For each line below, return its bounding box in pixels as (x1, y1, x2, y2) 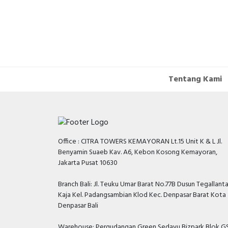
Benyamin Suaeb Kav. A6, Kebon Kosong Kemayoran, (58, 147, 217, 159)
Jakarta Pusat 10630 (58, 157, 118, 169)
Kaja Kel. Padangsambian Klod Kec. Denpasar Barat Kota (58, 189, 226, 202)
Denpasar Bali (58, 200, 98, 212)
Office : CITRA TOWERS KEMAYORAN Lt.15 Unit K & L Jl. (58, 136, 222, 148)
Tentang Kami (168, 73, 222, 86)
